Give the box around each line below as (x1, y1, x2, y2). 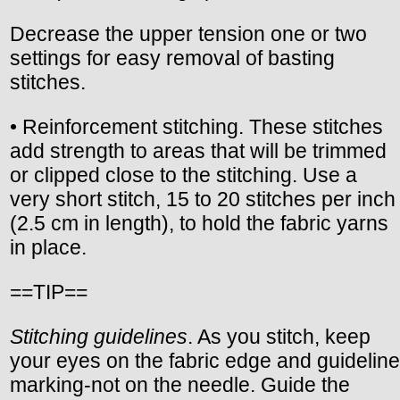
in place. (10, 235, 87, 259)
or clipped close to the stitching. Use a (10, 162, 357, 187)
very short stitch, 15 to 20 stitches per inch (10, 187, 396, 211)
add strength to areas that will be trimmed (10, 138, 387, 162)
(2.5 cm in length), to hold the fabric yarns (10, 211, 388, 235)
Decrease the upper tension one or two (10, 21, 367, 46)
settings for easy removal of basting (10, 46, 335, 70)
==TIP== (10, 279, 87, 304)
